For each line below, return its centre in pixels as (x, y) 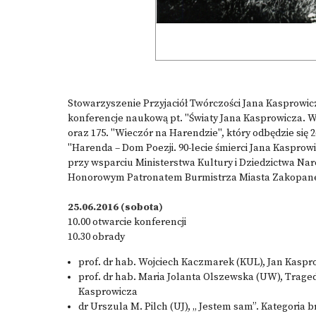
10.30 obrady (96, 237)
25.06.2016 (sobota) (115, 207)
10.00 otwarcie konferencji (127, 222)
